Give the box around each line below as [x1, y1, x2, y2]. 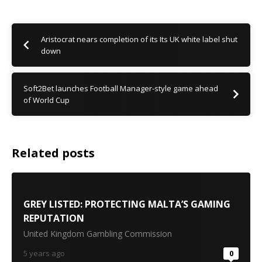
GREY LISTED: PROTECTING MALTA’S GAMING [23, 198, 230, 211]
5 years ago [23, 248, 65, 258]
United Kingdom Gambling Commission [23, 228, 172, 239]
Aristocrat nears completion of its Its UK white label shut [41, 34, 237, 44]
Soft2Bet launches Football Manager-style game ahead [23, 83, 218, 94]
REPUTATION [23, 212, 84, 225]
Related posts [12, 145, 95, 161]
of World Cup [23, 95, 70, 105]
